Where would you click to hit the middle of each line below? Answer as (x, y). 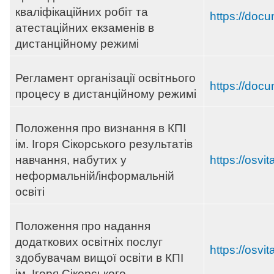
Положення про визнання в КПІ (101, 128)
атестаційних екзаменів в (85, 28)
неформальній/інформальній (95, 176)
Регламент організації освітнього (106, 78)
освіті (30, 192)
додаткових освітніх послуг (89, 242)
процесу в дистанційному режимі (106, 94)
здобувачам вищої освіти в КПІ (99, 258)
